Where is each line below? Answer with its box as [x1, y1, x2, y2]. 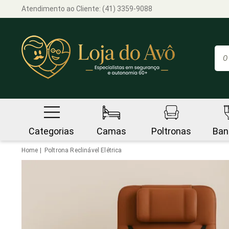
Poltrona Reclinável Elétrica [44, 147, 122, 154]
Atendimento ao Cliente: [21, 5, 102, 13]
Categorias [29, 126, 74, 136]
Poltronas [151, 126, 191, 136]
